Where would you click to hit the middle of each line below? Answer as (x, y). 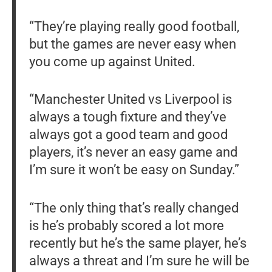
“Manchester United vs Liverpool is (130, 99)
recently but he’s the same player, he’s (138, 243)
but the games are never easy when (132, 43)
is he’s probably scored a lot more (126, 226)
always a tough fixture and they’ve (127, 117)
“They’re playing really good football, (134, 26)
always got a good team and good (128, 134)
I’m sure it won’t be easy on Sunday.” (134, 170)
